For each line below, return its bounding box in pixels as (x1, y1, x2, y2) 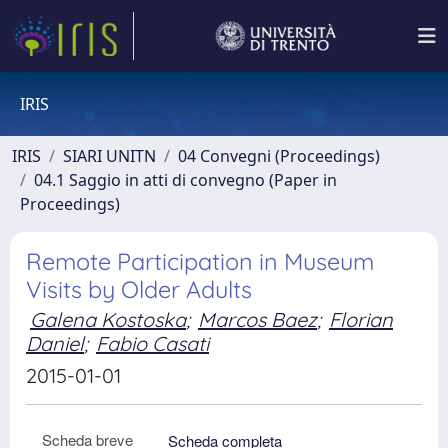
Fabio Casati (96, 331, 209, 356)
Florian (329, 307, 393, 332)
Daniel (26, 331, 84, 356)
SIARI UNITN (63, 145, 156, 167)
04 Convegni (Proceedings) (178, 145, 380, 167)
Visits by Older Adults (26, 275, 252, 304)
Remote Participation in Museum (26, 247, 374, 276)
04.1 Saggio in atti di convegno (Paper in (34, 169, 337, 191)
